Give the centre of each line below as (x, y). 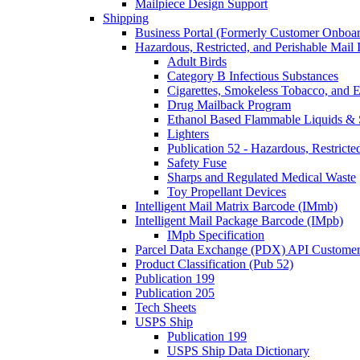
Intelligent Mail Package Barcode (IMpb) (239, 221)
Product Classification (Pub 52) (214, 264)
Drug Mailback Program (229, 105)
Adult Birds (197, 62)
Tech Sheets (166, 308)
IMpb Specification (216, 235)
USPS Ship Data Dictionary (238, 351)
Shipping (126, 18)
